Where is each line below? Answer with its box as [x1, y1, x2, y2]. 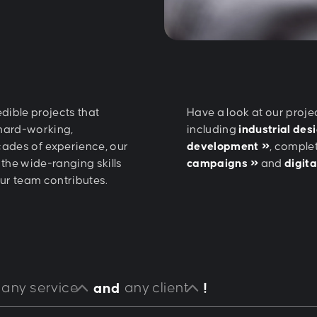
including [187, 124, 239, 136]
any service [1, 281, 79, 296]
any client [124, 281, 189, 296]
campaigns [187, 158, 248, 170]
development [187, 141, 259, 153]
